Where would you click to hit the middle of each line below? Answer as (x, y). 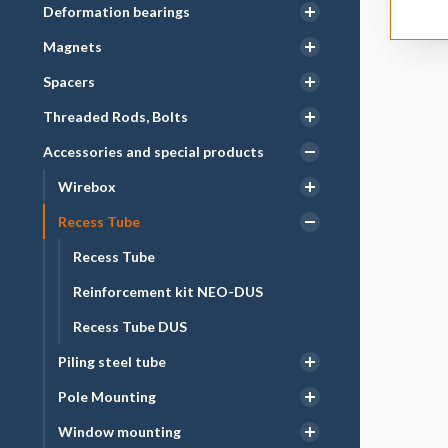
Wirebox (87, 186)
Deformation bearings (116, 11)
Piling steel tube (112, 361)
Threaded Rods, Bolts (115, 116)
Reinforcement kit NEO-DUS (168, 291)
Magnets (72, 46)
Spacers (69, 81)
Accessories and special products (153, 151)
